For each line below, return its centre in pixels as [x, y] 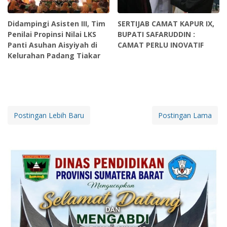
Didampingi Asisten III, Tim [56, 23]
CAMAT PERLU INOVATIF [161, 45]
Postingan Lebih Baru [49, 115]
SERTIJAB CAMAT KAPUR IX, [166, 23]
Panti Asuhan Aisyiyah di [52, 45]
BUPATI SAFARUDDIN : [157, 34]
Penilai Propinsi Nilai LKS [52, 34]
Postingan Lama [185, 115]
